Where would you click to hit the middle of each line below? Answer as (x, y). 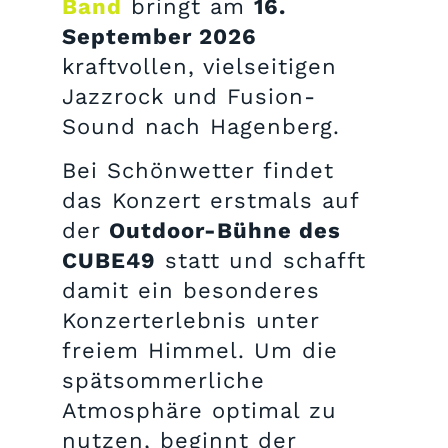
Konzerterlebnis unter (190, 321)
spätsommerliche (163, 381)
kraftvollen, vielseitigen (199, 66)
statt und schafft (261, 261)
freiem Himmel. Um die (200, 351)
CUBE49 (109, 261)
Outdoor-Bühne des (225, 231)
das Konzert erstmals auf (210, 201)
